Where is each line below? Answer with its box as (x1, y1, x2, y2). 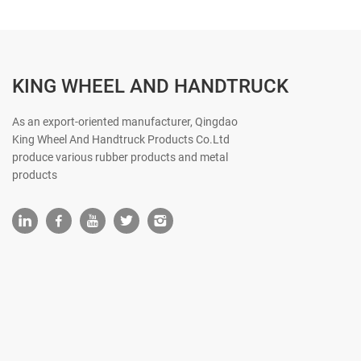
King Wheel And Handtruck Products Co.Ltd (12, 131, 230, 147)
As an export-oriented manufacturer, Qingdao (12, 114, 238, 130)
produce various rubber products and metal (12, 149, 228, 165)
